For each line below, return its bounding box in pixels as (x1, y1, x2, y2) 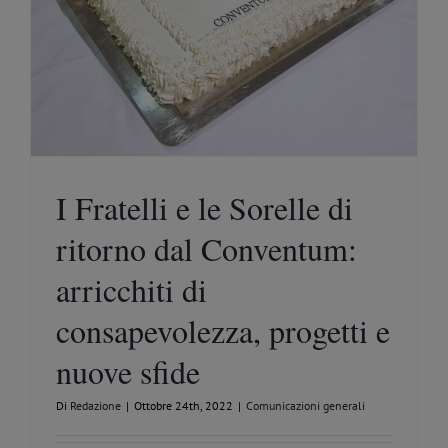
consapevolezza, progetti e (56, 309, 390, 353)
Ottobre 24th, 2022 (134, 398, 233, 414)
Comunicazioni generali (246, 398, 365, 414)
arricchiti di (56, 268, 207, 312)
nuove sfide (56, 350, 200, 394)
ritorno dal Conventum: (56, 227, 357, 271)
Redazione (70, 398, 121, 414)
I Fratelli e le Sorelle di (56, 186, 353, 230)
